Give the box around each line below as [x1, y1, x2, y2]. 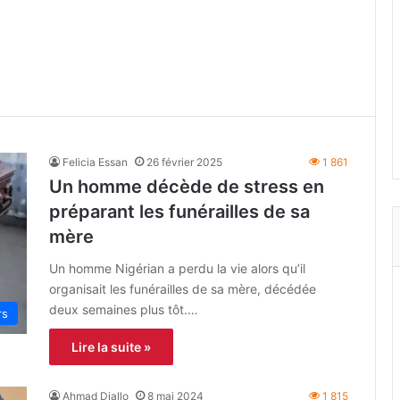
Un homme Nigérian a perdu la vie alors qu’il [49, 260, 305, 276]
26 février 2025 [146, 154, 222, 169]
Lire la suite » [71, 338, 151, 354]
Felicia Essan [62, 154, 128, 169]
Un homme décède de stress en [49, 175, 324, 197]
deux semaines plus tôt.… [49, 301, 198, 317]
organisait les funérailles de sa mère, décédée [49, 280, 316, 296]
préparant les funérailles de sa [49, 200, 310, 222]
